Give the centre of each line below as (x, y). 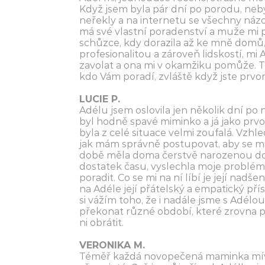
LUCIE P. (100, 99)
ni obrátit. (102, 223)
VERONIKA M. (112, 245)
